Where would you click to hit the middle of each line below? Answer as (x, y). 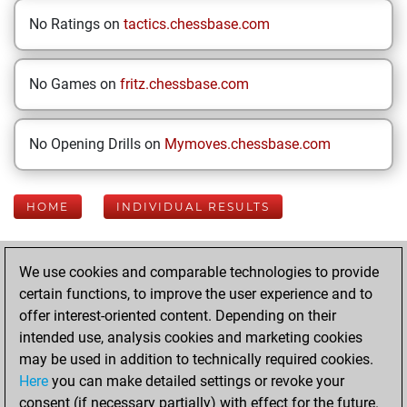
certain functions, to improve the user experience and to (196, 294)
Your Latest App (180, 264)
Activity (146, 286)
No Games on (74, 84)
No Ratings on (76, 24)
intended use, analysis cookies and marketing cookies (191, 338)
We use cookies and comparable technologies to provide (199, 272)
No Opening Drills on (97, 144)
